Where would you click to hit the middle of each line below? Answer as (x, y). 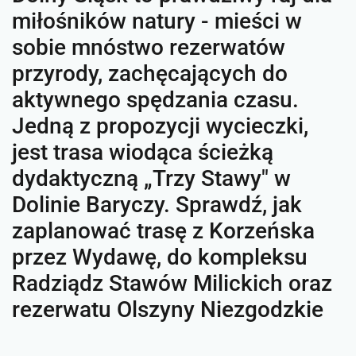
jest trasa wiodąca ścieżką (143, 152)
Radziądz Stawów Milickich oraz (172, 283)
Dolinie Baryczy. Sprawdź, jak (157, 205)
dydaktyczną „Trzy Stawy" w (151, 178)
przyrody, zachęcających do (150, 74)
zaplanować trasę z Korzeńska (163, 231)
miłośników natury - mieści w (157, 21)
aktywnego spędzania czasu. (155, 100)
